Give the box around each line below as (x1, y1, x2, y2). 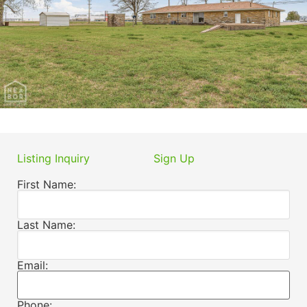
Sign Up (153, 151, 195, 165)
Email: (17, 258, 48, 272)
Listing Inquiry (17, 151, 90, 165)
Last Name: (17, 217, 75, 232)
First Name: (17, 177, 76, 191)
